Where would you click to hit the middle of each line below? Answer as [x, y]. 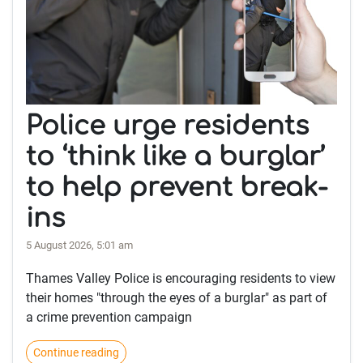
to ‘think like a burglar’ [175, 157]
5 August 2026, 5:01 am [79, 246]
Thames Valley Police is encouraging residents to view [181, 279]
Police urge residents [167, 126]
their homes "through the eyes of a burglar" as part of [177, 298]
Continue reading [76, 353]
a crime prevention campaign [109, 318]
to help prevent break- [177, 188]
